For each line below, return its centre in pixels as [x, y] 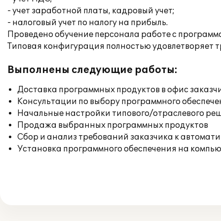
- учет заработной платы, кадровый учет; [91, 11]
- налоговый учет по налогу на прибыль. [88, 23]
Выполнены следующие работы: [92, 70]
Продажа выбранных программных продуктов [113, 125]
